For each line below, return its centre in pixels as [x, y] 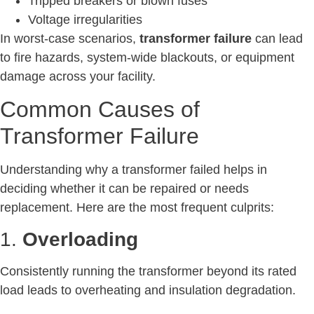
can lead [277, 38]
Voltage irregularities [85, 19]
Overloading [80, 239]
